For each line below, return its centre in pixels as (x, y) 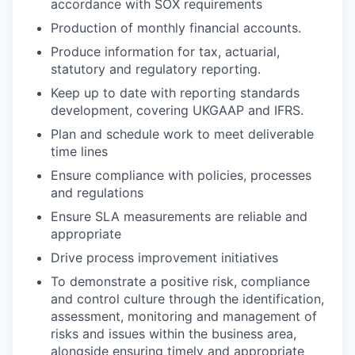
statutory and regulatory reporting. (156, 69)
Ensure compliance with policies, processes (181, 175)
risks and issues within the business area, (174, 334)
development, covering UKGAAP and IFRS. (177, 110)
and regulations (97, 193)
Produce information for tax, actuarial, (165, 52)
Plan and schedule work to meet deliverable (182, 134)
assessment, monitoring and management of (184, 316)
